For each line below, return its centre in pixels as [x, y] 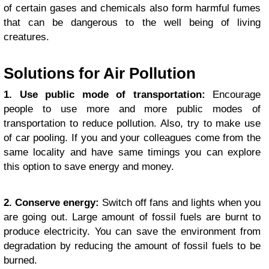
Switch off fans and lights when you [180, 203]
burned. [20, 261]
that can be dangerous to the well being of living [132, 23]
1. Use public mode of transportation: [104, 95]
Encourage [233, 95]
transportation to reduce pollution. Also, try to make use [132, 124]
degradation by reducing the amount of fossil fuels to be [132, 246]
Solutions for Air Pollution [100, 74]
